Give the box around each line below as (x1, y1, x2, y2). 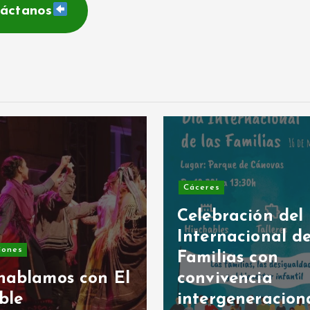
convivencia (177, 270, 273, 287)
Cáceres (183, 183, 220, 192)
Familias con (177, 249, 278, 266)
